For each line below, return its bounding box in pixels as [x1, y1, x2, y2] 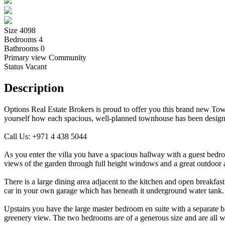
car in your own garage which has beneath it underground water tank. [4, 186, 224, 195]
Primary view [4, 53, 49, 62]
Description [4, 81, 64, 94]
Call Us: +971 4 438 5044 [4, 132, 87, 141]
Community [49, 53, 86, 62]
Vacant [25, 62, 47, 71]
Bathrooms [4, 44, 41, 53]
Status [4, 62, 25, 71]
